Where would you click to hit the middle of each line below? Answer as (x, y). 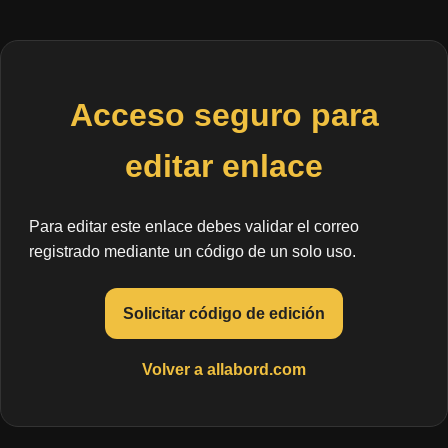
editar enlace (224, 166)
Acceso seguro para (224, 115)
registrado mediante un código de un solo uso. (192, 251)
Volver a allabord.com (224, 369)
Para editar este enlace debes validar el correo (194, 226)
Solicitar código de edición (224, 313)
